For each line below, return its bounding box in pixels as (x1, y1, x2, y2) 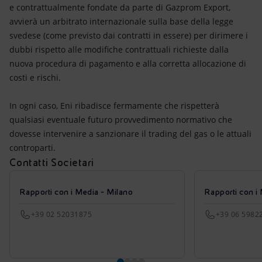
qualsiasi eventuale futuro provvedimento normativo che (9, 114, 232, 125)
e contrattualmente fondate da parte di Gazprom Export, (9, 2, 230, 13)
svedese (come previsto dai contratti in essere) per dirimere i (9, 30, 248, 41)
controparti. (9, 142, 56, 153)
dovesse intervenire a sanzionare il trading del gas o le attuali (9, 128, 251, 139)
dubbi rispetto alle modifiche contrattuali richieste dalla (9, 44, 229, 55)
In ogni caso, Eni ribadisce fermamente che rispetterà (9, 100, 219, 111)
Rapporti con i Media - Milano (19, 187, 133, 196)
